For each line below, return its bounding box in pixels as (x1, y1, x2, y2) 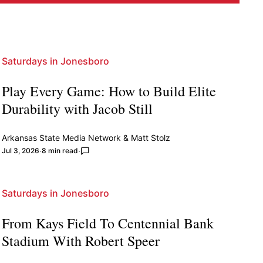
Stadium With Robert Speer (1, 231, 160, 250)
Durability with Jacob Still (1, 99, 153, 118)
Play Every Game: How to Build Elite (1, 81, 216, 100)
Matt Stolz (130, 132, 170, 143)
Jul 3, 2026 (1, 146, 39, 155)
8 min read (41, 146, 78, 155)
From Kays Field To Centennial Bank (1, 213, 214, 232)
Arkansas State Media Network (1, 132, 121, 143)
